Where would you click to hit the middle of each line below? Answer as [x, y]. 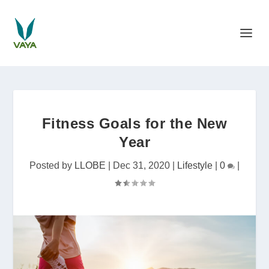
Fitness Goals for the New [134, 123]
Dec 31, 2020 [141, 165]
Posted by [52, 165]
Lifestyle [195, 165]
